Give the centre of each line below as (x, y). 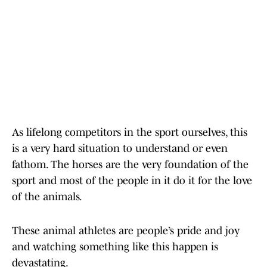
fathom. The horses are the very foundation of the (130, 165)
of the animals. (47, 197)
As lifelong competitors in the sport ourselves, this (130, 133)
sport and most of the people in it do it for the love (132, 181)
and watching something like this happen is (115, 247)
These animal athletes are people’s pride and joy (126, 231)
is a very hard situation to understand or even (120, 149)
